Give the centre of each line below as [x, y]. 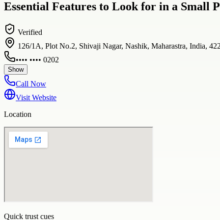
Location [18, 114]
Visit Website [36, 97]
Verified [29, 32]
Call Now [31, 83]
